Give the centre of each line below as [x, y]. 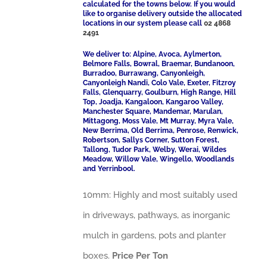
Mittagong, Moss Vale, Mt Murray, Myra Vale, [159, 121]
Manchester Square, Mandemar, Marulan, [153, 111]
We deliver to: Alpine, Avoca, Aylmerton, [153, 54]
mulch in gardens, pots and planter [155, 235]
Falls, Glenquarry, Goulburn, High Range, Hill [160, 92]
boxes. [98, 256]
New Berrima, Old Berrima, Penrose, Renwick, [161, 131]
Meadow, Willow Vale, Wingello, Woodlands [159, 159]
